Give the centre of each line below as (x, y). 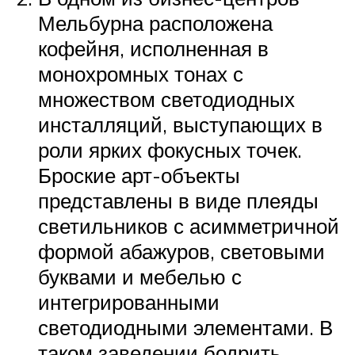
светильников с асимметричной (189, 225)
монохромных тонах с (141, 73)
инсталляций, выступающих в (180, 124)
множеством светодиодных (166, 99)
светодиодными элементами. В (185, 327)
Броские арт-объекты (139, 175)
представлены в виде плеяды (178, 200)
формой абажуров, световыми (181, 251)
